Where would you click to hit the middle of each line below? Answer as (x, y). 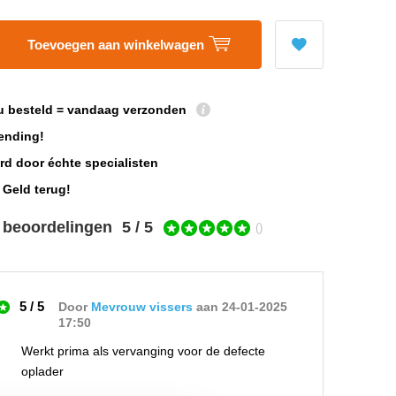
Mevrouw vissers (142, 307)
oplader (43, 371)
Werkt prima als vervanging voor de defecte (144, 351)
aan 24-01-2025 (240, 307)
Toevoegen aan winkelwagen (117, 44)
